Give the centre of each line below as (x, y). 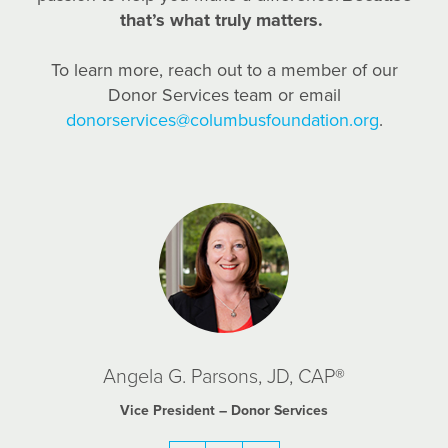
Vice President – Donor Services (224, 410)
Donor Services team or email (224, 95)
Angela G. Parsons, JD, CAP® (224, 377)
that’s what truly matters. (221, 20)
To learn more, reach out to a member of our (224, 70)
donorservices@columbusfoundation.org (222, 120)
